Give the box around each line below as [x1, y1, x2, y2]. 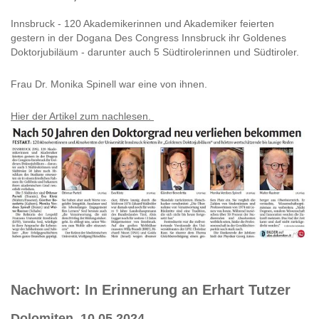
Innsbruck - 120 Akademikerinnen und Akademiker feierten [11, 17, 274, 29]
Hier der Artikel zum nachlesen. [11, 110, 154, 122]
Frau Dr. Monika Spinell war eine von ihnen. [11, 78, 210, 90]
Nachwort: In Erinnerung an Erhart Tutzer [11, 281, 291, 298]
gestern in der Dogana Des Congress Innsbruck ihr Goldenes [11, 31, 286, 43]
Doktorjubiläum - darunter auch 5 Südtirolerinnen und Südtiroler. [11, 46, 302, 58]
